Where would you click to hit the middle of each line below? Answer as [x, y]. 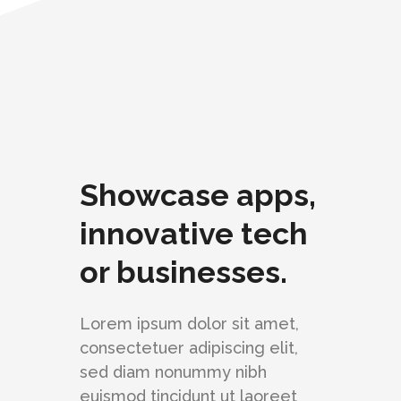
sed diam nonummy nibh [173, 372]
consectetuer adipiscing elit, [189, 348]
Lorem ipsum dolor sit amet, [189, 324]
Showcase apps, [198, 195]
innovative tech [194, 234]
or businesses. [183, 272]
